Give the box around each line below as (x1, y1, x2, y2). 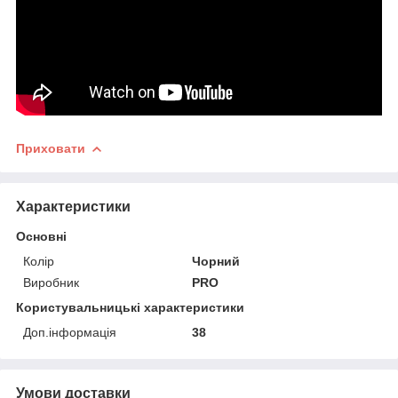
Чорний (192, 253, 241, 268)
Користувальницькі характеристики (16, 299, 244, 314)
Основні (16, 228, 67, 243)
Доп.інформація (23, 324, 116, 339)
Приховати (16, 140, 85, 155)
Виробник (23, 275, 79, 290)
